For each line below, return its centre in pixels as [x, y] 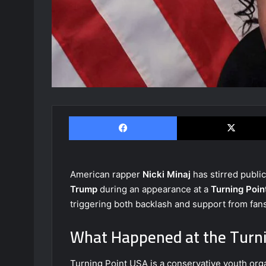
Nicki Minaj [167, 174]
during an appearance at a [154, 189]
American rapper [106, 174]
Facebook [194, 115]
